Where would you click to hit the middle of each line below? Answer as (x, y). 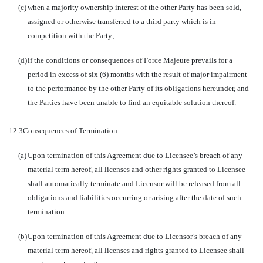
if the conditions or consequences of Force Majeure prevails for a (130, 60)
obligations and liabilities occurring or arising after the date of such (134, 198)
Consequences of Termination (70, 131)
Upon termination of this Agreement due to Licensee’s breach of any (135, 155)
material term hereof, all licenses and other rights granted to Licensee (136, 169)
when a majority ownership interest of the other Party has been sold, (134, 7)
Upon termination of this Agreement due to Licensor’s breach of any (135, 236)
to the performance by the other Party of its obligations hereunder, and (138, 88)
